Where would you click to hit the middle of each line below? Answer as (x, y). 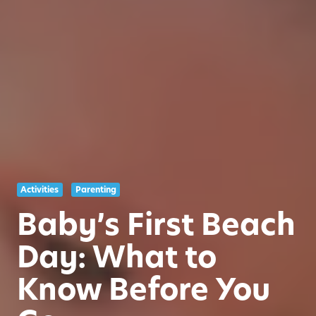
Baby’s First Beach (156, 224)
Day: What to (117, 257)
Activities (40, 190)
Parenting (96, 190)
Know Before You (144, 289)
